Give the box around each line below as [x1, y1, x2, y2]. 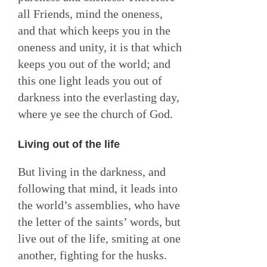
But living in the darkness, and [18, 165, 166, 179]
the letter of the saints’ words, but [18, 215, 181, 229]
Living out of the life [18, 138, 120, 151]
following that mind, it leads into [18, 182, 178, 195]
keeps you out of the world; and [18, 57, 170, 71]
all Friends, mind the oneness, [18, 7, 163, 21]
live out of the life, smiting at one [18, 232, 181, 246]
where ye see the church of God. [18, 107, 173, 121]
